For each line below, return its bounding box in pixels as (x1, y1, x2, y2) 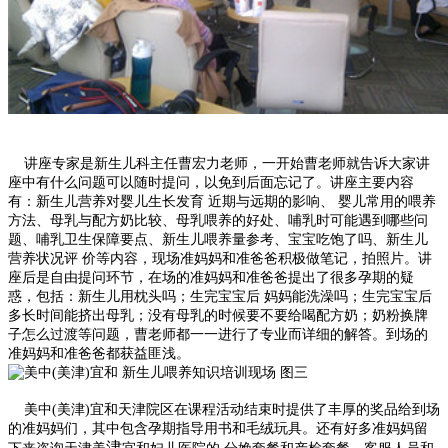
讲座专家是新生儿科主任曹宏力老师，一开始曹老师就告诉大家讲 (8, 155, 430, 171)
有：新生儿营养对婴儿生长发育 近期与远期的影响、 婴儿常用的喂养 (8, 193, 436, 209)
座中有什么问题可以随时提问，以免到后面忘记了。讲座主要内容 (8, 174, 414, 190)
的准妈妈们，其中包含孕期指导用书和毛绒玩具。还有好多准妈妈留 (8, 420, 428, 436)
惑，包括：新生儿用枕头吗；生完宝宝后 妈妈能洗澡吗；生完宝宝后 (8, 288, 432, 304)
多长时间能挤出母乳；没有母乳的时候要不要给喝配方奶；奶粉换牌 (8, 307, 428, 323)
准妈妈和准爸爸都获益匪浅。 (8, 345, 190, 361)
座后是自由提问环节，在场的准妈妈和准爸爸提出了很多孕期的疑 (8, 269, 414, 285)
